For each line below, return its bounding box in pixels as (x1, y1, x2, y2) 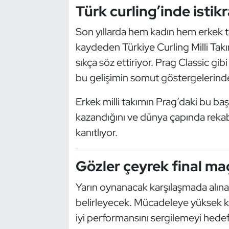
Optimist (27, 212, 65, 223)
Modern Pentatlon (27, 108, 103, 119)
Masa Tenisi (27, 82, 75, 93)
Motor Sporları (27, 134, 88, 145)
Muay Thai (27, 160, 71, 171)
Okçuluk (27, 186, 63, 197)
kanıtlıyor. (75, 126, 118, 140)
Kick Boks (27, 30, 69, 41)
